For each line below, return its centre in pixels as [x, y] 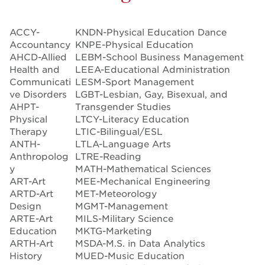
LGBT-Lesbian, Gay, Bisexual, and [151, 94]
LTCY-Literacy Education [132, 119]
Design [25, 206]
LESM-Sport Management [135, 82]
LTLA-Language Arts [123, 144]
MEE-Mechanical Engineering [143, 181]
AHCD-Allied [38, 57]
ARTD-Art [31, 194]
